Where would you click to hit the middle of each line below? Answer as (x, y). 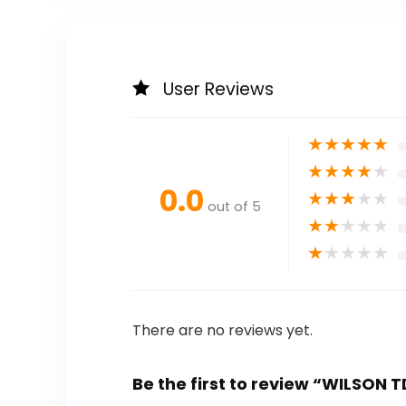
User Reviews (218, 90)
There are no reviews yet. (222, 331)
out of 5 (234, 207)
